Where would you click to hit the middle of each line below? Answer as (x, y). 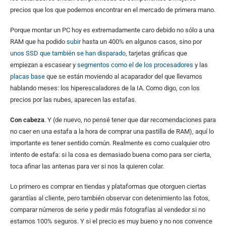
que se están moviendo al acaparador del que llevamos (124, 76)
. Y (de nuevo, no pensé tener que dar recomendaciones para (130, 120)
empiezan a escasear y (44, 65)
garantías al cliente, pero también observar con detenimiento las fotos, (110, 198)
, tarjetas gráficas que (156, 53)
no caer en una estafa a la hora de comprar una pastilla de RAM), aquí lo (112, 131)
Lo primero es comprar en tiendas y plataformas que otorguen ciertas (108, 186)
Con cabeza (27, 120)
